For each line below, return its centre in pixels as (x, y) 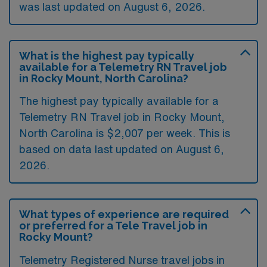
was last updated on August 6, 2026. (112, 7)
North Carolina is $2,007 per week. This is (125, 133)
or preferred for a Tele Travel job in (113, 226)
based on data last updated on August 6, (122, 149)
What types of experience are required (124, 214)
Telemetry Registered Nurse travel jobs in (122, 260)
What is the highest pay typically (107, 56)
